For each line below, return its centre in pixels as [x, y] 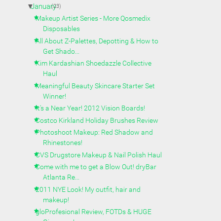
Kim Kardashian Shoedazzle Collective [94, 63]
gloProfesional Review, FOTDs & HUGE [94, 212]
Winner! [55, 96]
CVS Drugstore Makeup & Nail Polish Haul [99, 155]
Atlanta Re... [61, 177]
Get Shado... [61, 51]
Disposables [62, 29]
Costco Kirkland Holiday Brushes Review [97, 120]
